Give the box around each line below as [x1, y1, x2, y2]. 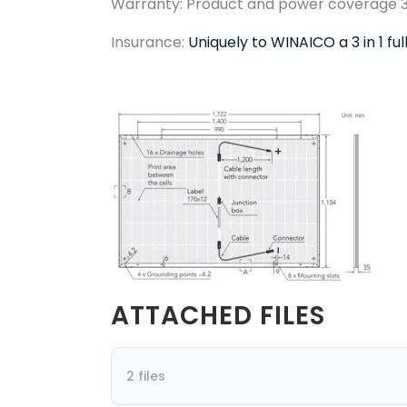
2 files [126, 366, 165, 385]
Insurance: [111, 31, 188, 53]
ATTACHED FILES [111, 297, 325, 333]
